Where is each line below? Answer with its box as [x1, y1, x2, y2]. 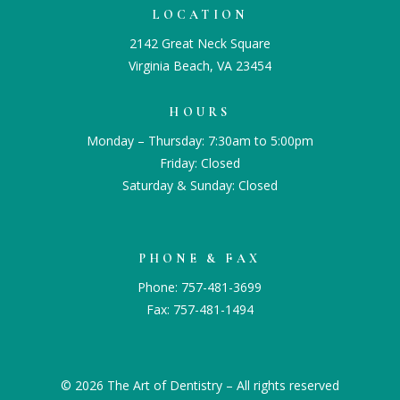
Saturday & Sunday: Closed [121, 176, 278, 194]
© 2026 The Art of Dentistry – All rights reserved [60, 376, 339, 394]
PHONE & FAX [138, 250, 262, 266]
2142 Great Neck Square [129, 34, 271, 52]
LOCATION [152, 6, 248, 22]
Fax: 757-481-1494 [146, 300, 254, 318]
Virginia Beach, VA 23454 [128, 56, 271, 74]
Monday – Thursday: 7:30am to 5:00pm [86, 131, 313, 149]
